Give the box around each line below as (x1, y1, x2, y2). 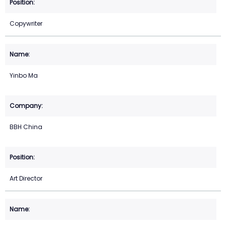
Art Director (10, 174, 42, 183)
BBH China (10, 123, 42, 132)
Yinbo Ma (10, 71, 38, 80)
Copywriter (10, 19, 42, 28)
